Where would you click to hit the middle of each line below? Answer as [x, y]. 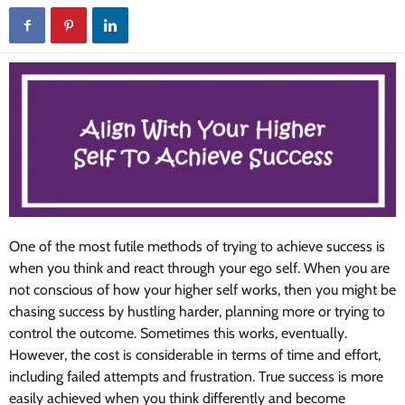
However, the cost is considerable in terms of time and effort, [195, 355]
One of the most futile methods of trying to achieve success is [197, 247]
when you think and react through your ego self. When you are [199, 268]
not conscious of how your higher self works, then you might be [202, 290]
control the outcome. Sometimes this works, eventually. [178, 334]
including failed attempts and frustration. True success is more [196, 377]
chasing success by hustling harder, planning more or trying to [197, 312]
